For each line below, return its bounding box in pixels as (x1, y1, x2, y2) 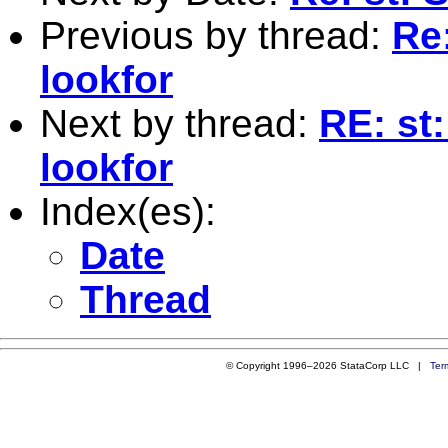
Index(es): (40, 189, 216, 233)
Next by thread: (40, 101, 319, 145)
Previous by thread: (40, 13, 392, 57)
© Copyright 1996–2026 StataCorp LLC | (225, 359, 430, 371)
